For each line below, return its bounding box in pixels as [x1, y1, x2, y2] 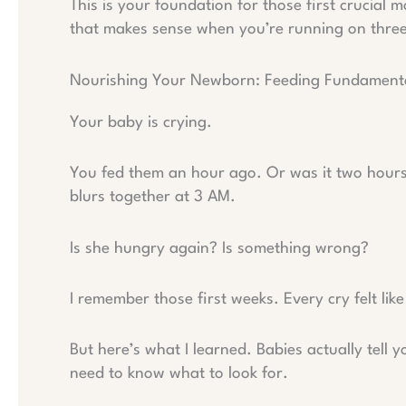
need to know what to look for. [70, 366, 288, 382]
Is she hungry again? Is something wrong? [70, 240, 369, 256]
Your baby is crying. [70, 114, 212, 130]
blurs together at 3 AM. [70, 189, 236, 206]
